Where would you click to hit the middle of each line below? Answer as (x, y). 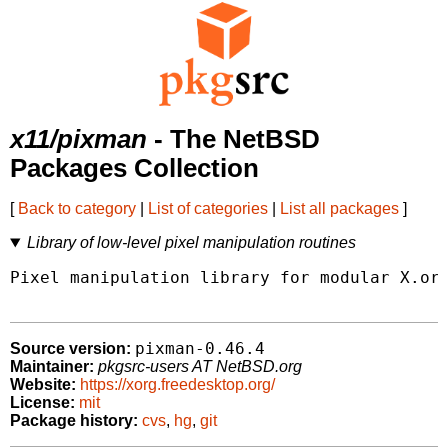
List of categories (208, 209)
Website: (43, 385)
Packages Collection (134, 168)
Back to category (77, 209)
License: (42, 403)
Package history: (74, 421)
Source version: (70, 349)
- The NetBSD (233, 139)
